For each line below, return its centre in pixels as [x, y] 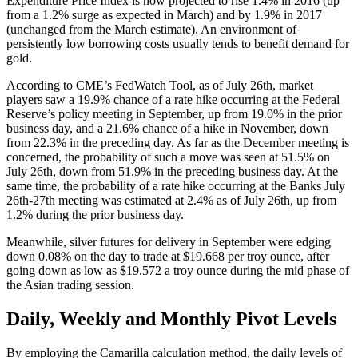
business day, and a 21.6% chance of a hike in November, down [167, 128]
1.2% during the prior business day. [95, 214]
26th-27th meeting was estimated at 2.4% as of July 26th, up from [171, 200]
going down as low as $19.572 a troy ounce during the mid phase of [178, 270]
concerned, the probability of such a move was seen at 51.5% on [168, 157]
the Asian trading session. [70, 284]
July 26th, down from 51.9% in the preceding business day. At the [172, 171]
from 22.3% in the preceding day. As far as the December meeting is [178, 142]
